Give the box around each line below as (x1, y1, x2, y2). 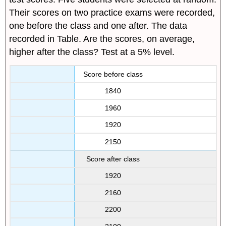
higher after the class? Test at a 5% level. (9, 47, 175, 58)
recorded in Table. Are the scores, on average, (9, 34, 195, 44)
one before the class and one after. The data (9, 21, 188, 31)
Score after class (86, 154, 140, 163)
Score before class (83, 70, 143, 78)
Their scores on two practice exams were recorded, (9, 8, 215, 18)
